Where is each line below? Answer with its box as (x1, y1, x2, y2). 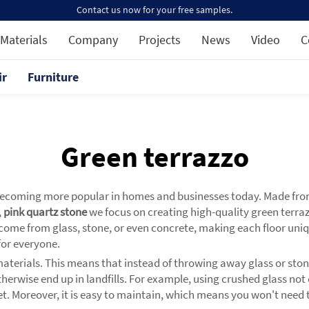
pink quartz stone (3, 204, 87, 219)
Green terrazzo (60, 139, 249, 175)
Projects (139, 32, 181, 48)
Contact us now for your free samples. (77, 3, 232, 16)
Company (68, 32, 118, 48)
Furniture (28, 68, 79, 85)
